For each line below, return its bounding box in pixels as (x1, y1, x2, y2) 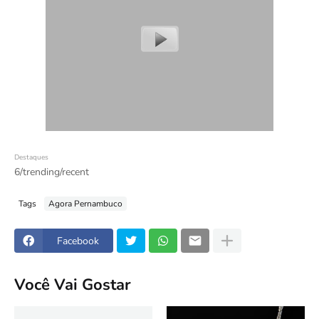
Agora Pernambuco (48, 197, 122, 209)
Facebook (57, 234, 99, 248)
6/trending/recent (14, 165, 89, 179)
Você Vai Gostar (14, 273, 131, 296)
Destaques (14, 152, 48, 162)
